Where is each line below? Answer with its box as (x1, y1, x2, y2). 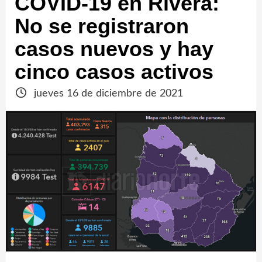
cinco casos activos (15, 60, 213, 84)
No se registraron (15, 14, 189, 38)
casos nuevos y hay (15, 37, 213, 61)
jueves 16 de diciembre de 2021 (30, 88, 183, 99)
